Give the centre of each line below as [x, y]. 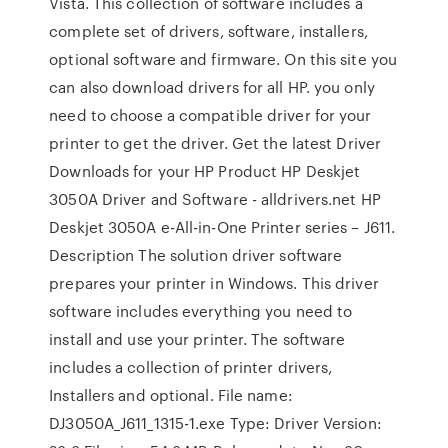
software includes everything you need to [201, 311]
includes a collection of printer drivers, [191, 367]
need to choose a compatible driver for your [210, 115]
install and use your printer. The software [197, 339]
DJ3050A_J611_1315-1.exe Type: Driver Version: [215, 423]
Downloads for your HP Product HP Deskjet [205, 171]
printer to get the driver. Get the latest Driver [215, 143]
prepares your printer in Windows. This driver [214, 283]
